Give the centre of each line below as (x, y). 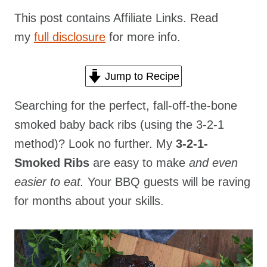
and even (213, 163)
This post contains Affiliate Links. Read (116, 18)
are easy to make (139, 163)
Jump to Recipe (140, 76)
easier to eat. (51, 182)
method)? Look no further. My (95, 144)
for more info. (143, 37)
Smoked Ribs (52, 163)
